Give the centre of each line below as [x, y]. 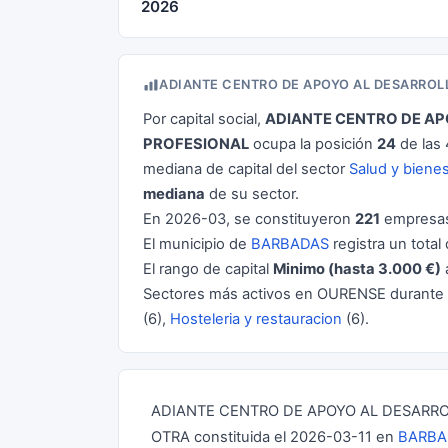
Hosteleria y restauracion [256, 319]
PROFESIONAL [196, 144]
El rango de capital [208, 269]
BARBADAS [290, 244]
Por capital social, [204, 119]
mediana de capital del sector [246, 169]
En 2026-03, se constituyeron [249, 219]
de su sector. [252, 194]
